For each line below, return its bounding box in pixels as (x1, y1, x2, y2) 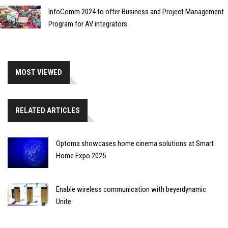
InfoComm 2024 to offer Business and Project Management (48, 7, 224, 16)
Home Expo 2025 (56, 151, 106, 160)
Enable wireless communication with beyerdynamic (56, 184, 206, 194)
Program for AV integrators (48, 19, 127, 28)
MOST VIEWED (15, 67, 62, 77)
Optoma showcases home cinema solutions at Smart (56, 138, 214, 148)
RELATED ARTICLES (15, 105, 80, 115)
